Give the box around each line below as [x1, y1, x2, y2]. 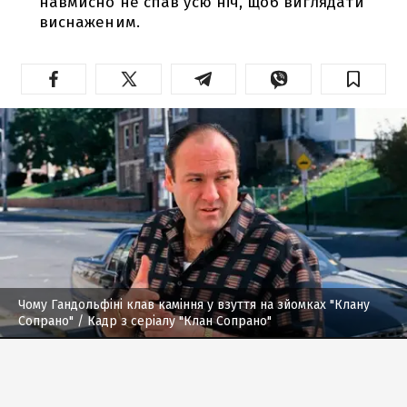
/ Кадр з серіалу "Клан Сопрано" [74, 313, 272, 329]
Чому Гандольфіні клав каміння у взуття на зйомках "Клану [18, 296, 370, 313]
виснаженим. [38, 12, 140, 32]
